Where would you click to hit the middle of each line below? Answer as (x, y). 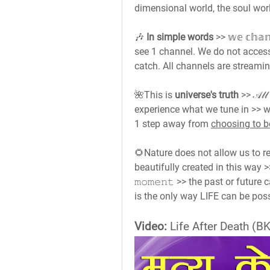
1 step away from (173, 124)
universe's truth (207, 95)
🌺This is (155, 95)
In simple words (180, 37)
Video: (151, 227)
